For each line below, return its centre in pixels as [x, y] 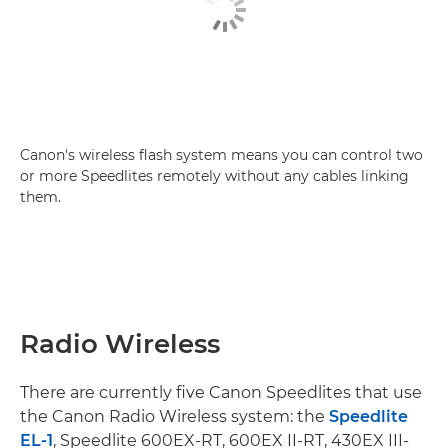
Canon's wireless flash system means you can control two [221, 155]
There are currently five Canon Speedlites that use [221, 392]
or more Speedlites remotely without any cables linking [214, 176]
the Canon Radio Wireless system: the [174, 416]
